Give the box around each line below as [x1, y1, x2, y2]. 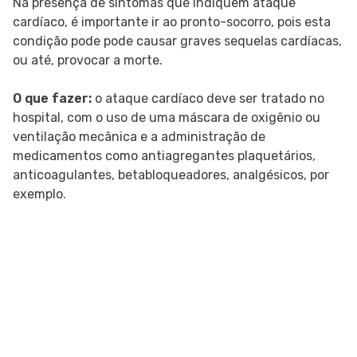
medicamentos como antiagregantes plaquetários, [13, 148, 316, 164]
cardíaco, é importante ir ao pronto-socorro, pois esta [13, 14, 331, 30]
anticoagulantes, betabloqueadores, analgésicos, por [13, 167, 329, 183]
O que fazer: [13, 91, 92, 107]
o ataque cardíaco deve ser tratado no [92, 91, 324, 107]
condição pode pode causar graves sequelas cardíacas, [13, 33, 342, 49]
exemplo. [13, 186, 66, 202]
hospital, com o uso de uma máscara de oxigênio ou [13, 110, 320, 126]
